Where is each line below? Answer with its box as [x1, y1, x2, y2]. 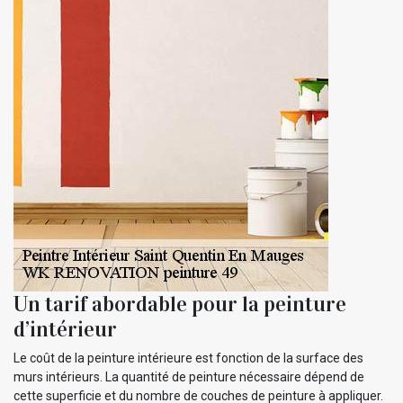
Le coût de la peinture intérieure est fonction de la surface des [13, 350, 363, 365]
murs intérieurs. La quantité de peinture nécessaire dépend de [13, 369, 364, 384]
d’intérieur [13, 315, 117, 343]
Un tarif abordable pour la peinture [13, 290, 346, 318]
